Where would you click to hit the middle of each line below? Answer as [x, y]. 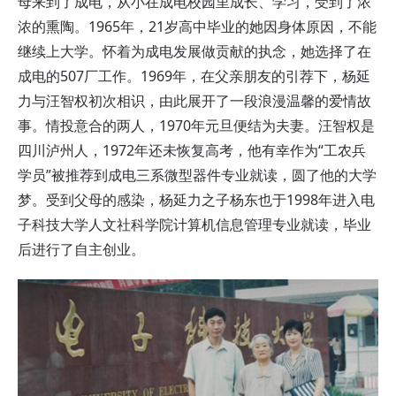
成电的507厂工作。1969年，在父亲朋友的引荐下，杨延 [194, 76]
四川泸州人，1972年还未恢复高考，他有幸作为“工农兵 [192, 151]
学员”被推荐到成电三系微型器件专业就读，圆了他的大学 [197, 175]
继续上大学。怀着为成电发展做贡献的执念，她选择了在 [194, 52]
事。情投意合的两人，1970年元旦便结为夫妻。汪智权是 [196, 126]
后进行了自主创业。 [81, 250]
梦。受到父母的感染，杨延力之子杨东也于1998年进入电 [196, 200]
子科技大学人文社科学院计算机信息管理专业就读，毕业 [194, 225]
